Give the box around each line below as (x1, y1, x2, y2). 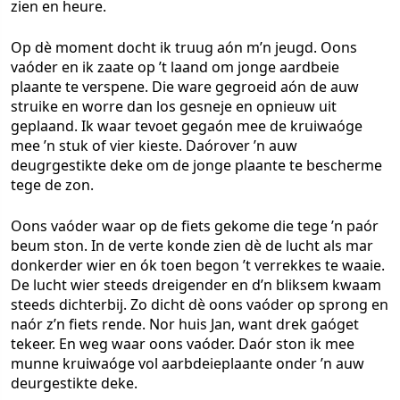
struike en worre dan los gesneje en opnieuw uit (11, 96, 337, 116)
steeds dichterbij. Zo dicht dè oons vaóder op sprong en (11, 295, 388, 314)
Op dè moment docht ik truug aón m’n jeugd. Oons (11, 37, 357, 57)
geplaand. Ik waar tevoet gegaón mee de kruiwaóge (11, 116, 362, 136)
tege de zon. (11, 175, 94, 195)
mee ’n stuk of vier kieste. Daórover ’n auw (11, 136, 297, 155)
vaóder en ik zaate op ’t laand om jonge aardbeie (11, 57, 339, 77)
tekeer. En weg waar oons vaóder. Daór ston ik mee (11, 334, 354, 354)
